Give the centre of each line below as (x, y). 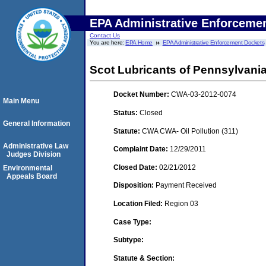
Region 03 (181, 203)
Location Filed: (139, 203)
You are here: (108, 42)
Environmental (28, 168)
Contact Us (105, 35)
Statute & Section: (144, 258)
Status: (126, 113)
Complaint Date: (142, 149)
